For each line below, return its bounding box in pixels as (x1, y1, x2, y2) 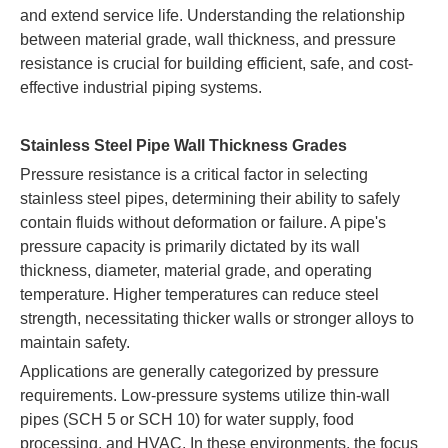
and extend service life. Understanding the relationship (20, 7, 405, 24)
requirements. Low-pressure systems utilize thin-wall (20, 387, 390, 404)
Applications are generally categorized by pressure (20, 363, 379, 380)
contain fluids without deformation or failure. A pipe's (20, 214, 386, 231)
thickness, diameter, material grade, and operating (20, 262, 372, 279)
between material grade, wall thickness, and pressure (20, 31, 396, 48)
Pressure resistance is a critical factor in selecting (20, 166, 368, 183)
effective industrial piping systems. (20, 79, 262, 96)
